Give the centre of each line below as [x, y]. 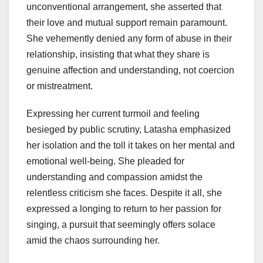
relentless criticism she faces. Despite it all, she [124, 193]
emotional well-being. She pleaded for [105, 161]
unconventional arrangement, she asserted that [124, 6]
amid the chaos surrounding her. [93, 240]
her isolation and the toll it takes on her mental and [131, 145]
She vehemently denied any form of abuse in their [129, 38]
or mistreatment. [60, 86]
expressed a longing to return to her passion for [124, 208]
